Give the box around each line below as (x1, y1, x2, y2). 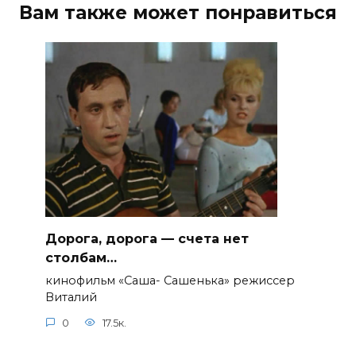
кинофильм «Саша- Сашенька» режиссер (44, 273, 295, 288)
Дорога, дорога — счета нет (44, 230, 249, 246)
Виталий (44, 290, 97, 305)
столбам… (44, 250, 117, 265)
